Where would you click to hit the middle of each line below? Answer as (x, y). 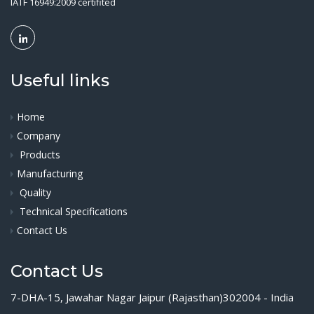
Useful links (60, 80)
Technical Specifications (74, 211)
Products (40, 155)
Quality (35, 192)
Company (39, 136)
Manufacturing (50, 173)
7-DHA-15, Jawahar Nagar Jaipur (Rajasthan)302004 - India (152, 297)
